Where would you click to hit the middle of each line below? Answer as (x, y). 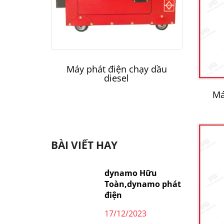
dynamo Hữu (130, 173)
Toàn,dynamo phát (142, 184)
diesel (117, 78)
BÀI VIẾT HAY (84, 144)
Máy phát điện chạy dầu (116, 69)
